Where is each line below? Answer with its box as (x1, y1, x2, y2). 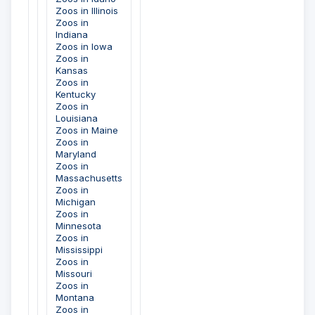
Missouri (56, 268, 92, 280)
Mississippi (56, 244, 103, 256)
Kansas (56, 65, 88, 77)
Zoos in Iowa (56, 41, 112, 53)
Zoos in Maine (56, 124, 118, 136)
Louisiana (56, 112, 98, 124)
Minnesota (56, 220, 101, 232)
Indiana (56, 29, 88, 41)
